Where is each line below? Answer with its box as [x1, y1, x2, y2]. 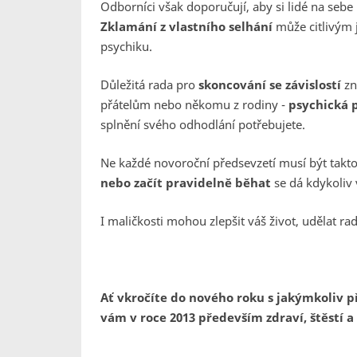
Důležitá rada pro [100, 76, 198, 92]
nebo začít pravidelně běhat [100, 175, 271, 190]
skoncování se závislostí [198, 76, 341, 92]
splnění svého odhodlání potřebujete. [100, 116, 305, 132]
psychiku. [100, 38, 152, 54]
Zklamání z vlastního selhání [100, 18, 273, 34]
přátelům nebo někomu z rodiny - [100, 96, 288, 112]
